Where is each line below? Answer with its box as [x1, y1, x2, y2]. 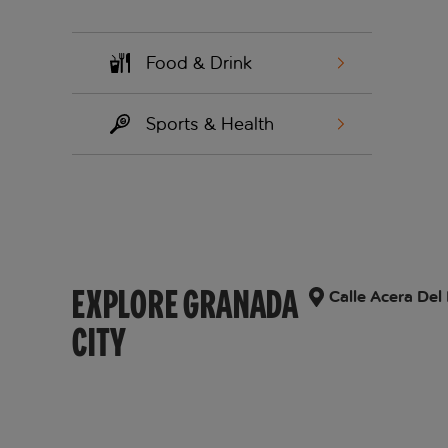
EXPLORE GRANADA [72, 279, 300, 330]
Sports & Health [146, 113, 274, 136]
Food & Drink [146, 52, 252, 75]
